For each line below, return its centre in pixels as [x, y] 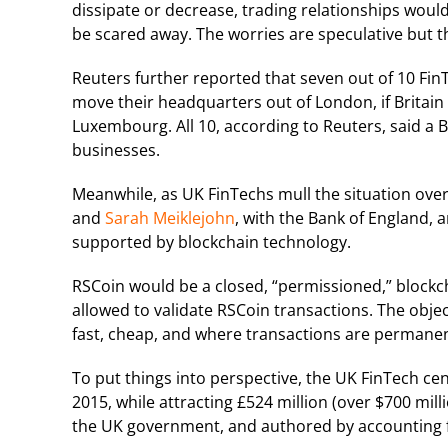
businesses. [116, 149]
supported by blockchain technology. [211, 241]
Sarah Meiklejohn [170, 217]
